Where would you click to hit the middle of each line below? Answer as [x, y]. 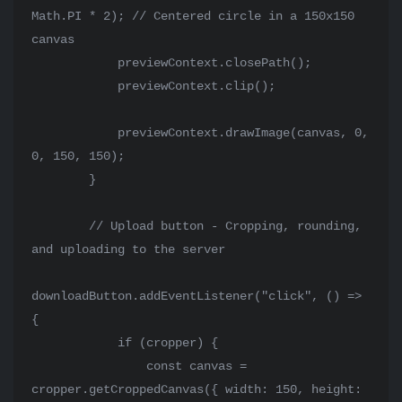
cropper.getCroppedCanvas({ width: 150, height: [197, 389]
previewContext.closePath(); [74, 63]
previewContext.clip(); [74, 86]
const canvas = [89, 366]
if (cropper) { [74, 343]
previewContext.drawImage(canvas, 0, [74, 133]
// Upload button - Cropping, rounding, [60, 226]
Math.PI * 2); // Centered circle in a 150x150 [193, 16]
